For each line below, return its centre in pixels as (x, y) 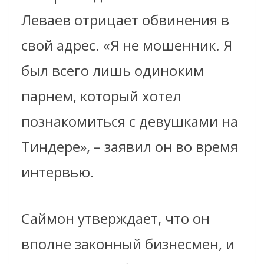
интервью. (58, 171)
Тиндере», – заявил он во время (130, 146)
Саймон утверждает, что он (115, 218)
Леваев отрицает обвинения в (125, 19)
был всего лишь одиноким (113, 70)
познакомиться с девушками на (130, 121)
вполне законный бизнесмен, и (128, 243)
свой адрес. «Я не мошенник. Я (127, 45)
